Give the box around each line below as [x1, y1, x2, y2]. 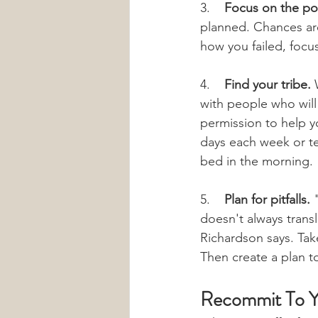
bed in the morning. [200, 153, 313, 170]
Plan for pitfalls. [224, 192, 310, 208]
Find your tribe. [224, 77, 311, 93]
